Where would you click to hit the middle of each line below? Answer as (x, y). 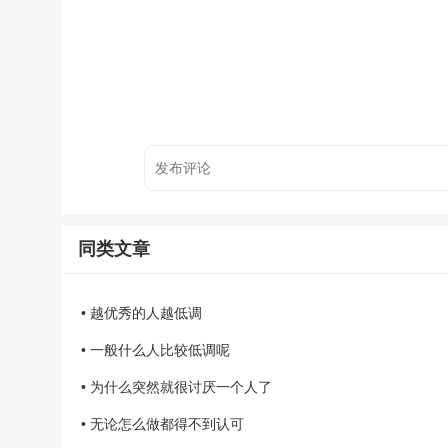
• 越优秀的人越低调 (141, 313)
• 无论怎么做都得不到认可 (162, 424)
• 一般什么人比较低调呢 (155, 350)
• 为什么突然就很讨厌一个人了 (176, 387)
